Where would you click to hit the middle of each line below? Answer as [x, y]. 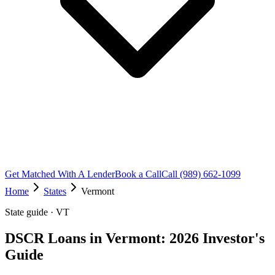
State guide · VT [37, 212]
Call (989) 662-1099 [201, 174]
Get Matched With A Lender [60, 174]
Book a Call [138, 174]
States [55, 191]
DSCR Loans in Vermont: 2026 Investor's [135, 238]
